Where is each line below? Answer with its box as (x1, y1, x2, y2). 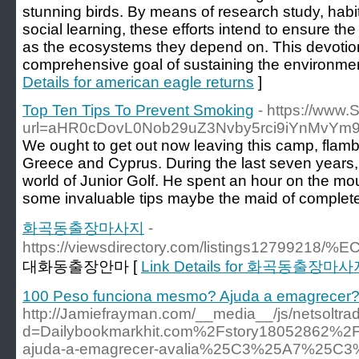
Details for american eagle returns (22, 74, 254, 91)
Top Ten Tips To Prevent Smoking (22, 102, 254, 119)
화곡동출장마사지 (22, 220, 144, 236)
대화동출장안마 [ (22, 258, 141, 275)
